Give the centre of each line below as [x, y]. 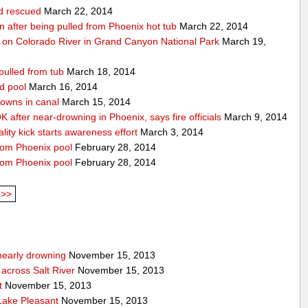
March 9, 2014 [255, 117]
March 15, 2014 [95, 101]
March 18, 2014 [100, 71]
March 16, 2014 [62, 86]
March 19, [243, 41]
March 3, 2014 [171, 132]
